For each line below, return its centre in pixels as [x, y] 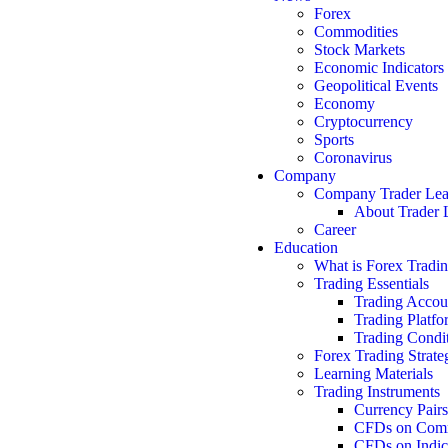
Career [335, 229]
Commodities [356, 31]
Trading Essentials [371, 283]
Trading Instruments [377, 391]
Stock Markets [359, 49]
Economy [344, 103]
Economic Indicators [379, 67]
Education [306, 247]
